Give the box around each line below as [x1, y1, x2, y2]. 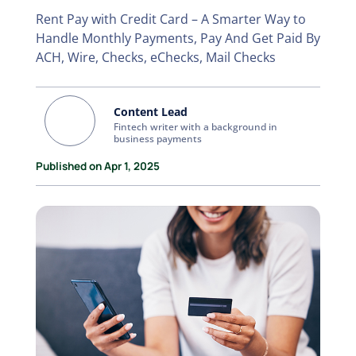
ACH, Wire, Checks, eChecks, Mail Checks [35, 48, 276, 66]
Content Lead [114, 104, 188, 119]
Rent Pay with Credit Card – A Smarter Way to [35, 10, 306, 28]
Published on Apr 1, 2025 [35, 159, 160, 173]
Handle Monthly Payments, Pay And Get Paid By [35, 29, 320, 47]
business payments [114, 132, 203, 145]
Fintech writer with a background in [114, 120, 278, 133]
